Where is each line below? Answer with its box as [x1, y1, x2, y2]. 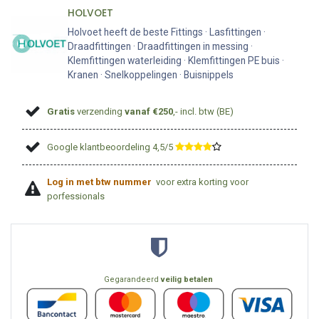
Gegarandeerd [103, 274, 161, 284]
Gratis [47, 105, 75, 117]
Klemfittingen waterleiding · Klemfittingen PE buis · [68, 55, 284, 66]
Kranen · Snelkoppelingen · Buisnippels [68, 69, 234, 80]
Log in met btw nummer [47, 176, 155, 187]
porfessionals [47, 190, 105, 202]
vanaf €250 [125, 105, 174, 117]
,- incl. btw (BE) [173, 105, 234, 117]
